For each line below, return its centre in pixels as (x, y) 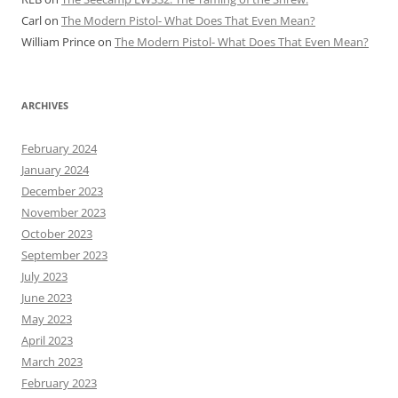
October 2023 (57, 234)
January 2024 (55, 170)
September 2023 (64, 255)
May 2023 (47, 319)
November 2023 (64, 212)
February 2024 (59, 148)
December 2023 (62, 191)
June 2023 (47, 298)
